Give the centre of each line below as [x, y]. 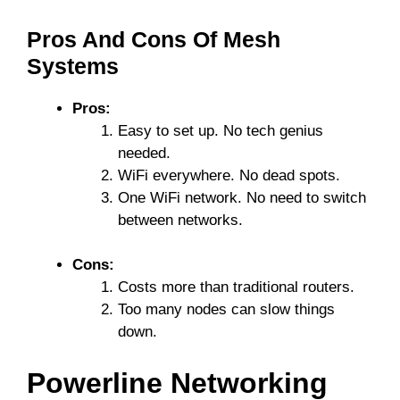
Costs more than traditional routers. [236, 287]
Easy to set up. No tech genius [221, 130]
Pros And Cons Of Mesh [154, 39]
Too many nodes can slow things [226, 310]
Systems [73, 66]
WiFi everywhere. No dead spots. [229, 175]
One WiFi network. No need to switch [242, 197]
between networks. [180, 220]
